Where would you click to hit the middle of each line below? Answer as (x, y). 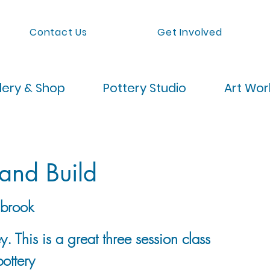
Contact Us (59, 32)
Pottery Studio (145, 88)
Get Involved (190, 32)
